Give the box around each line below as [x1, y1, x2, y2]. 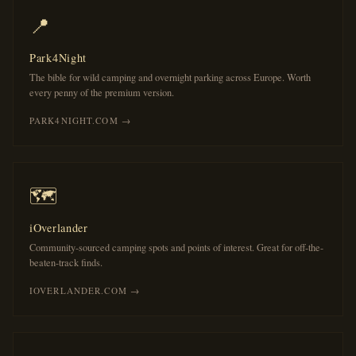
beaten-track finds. [29, 256, 103, 269]
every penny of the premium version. [29, 86, 174, 99]
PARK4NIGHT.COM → [29, 114, 131, 126]
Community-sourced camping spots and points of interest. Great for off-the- [29, 241, 323, 254]
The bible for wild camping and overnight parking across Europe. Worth [29, 71, 311, 84]
